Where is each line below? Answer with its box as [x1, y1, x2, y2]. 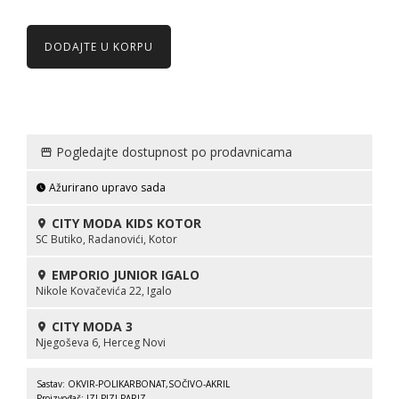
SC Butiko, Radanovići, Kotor [36, 231, 177, 247]
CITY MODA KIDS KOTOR [48, 214, 201, 232]
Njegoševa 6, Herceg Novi [36, 334, 166, 350]
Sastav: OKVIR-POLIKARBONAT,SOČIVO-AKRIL [37, 377, 230, 390]
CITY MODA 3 [48, 317, 133, 335]
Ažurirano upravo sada [46, 179, 166, 195]
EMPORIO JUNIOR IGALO [48, 265, 199, 283]
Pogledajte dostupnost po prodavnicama [53, 142, 292, 160]
